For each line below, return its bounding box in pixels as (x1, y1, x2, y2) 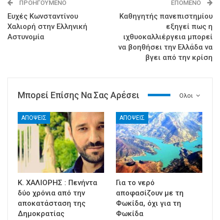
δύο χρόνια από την (18, 188, 85, 197)
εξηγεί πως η (166, 22, 213, 31)
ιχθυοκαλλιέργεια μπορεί (123, 32, 213, 41)
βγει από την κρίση (145, 53, 213, 62)
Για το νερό (116, 178, 155, 187)
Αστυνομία (7, 32, 44, 41)
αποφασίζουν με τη (116, 188, 184, 197)
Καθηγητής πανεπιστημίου (119, 11, 213, 21)
